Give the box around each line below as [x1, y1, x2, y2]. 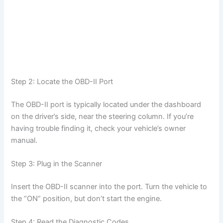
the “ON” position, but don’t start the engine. [11, 194, 162, 204]
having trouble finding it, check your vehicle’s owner [11, 123, 186, 133]
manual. [11, 135, 38, 145]
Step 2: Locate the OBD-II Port [11, 77, 113, 87]
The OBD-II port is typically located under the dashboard [11, 100, 202, 109]
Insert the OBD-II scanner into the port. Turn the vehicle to [11, 182, 208, 192]
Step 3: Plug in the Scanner [11, 159, 103, 169]
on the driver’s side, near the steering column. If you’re [11, 111, 194, 121]
